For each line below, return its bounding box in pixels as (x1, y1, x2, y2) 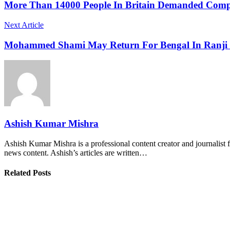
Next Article (4, 20, 44, 29)
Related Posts (4, 168, 51, 178)
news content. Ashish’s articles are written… (4, 148, 147, 157)
